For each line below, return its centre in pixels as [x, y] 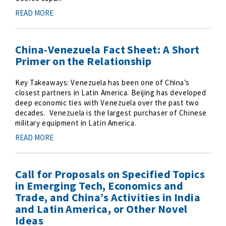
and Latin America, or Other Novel [101, 209]
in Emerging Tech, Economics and [99, 186]
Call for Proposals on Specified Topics [110, 174]
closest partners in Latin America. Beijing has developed [73, 93]
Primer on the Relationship [83, 61]
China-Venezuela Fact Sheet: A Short [107, 49]
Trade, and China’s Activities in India [108, 197]
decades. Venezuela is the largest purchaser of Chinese [111, 113]
